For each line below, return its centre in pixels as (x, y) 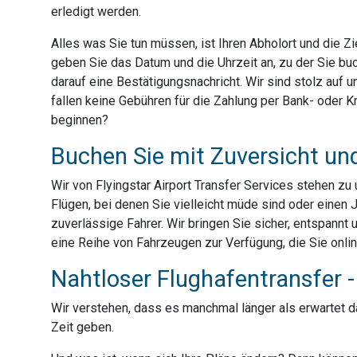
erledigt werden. (96, 12)
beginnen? (80, 120)
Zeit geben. (82, 328)
